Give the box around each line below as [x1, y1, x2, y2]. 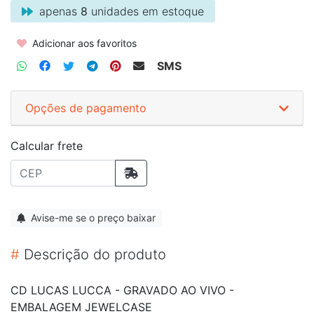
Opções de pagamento [25, 100, 146, 115]
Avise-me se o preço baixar [28, 211, 156, 224]
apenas [36, 4, 81, 18]
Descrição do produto [20, 245, 166, 263]
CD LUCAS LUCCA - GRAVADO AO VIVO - [11, 282, 234, 297]
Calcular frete [11, 138, 83, 153]
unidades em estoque [88, 4, 204, 18]
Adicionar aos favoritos [29, 36, 137, 49]
